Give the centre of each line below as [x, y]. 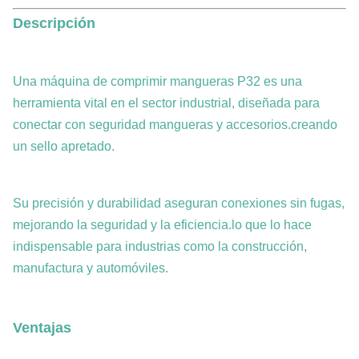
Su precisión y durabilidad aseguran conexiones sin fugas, [179, 203]
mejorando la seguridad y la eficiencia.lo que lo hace [162, 225]
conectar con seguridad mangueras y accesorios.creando [175, 125]
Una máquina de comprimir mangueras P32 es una [157, 81]
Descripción [54, 23]
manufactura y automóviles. [91, 268]
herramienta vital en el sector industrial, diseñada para [166, 103]
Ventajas [42, 328]
